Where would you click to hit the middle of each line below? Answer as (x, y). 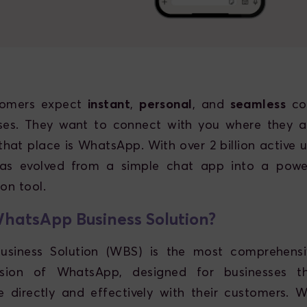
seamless (258, 103)
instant (109, 103)
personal (166, 103)
